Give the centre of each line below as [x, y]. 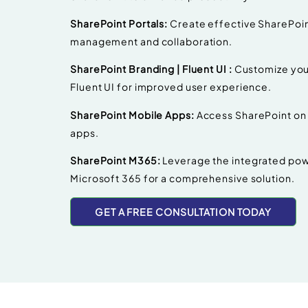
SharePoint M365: [115, 161]
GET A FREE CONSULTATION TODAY [184, 211]
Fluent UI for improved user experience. [171, 87]
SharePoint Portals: [119, 23]
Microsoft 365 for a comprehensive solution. [183, 178]
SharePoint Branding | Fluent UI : [151, 69]
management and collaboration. [152, 41]
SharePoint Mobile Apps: [133, 114]
